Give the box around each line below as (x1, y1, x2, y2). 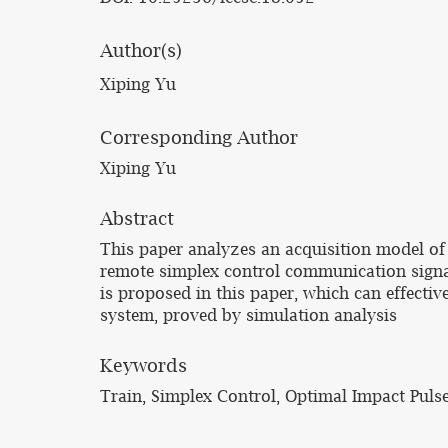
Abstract (100, 208, 174, 229)
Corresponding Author (100, 127, 298, 148)
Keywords (100, 355, 187, 376)
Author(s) (100, 40, 182, 61)
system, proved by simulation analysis (100, 306, 397, 324)
